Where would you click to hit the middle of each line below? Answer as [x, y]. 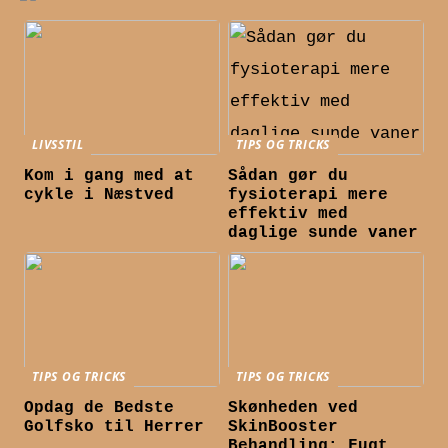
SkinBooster [283, 427]
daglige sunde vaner [323, 233]
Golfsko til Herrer [114, 427]
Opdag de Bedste [99, 408]
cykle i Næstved [99, 195]
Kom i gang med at [109, 176]
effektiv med [288, 214]
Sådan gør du [288, 176]
